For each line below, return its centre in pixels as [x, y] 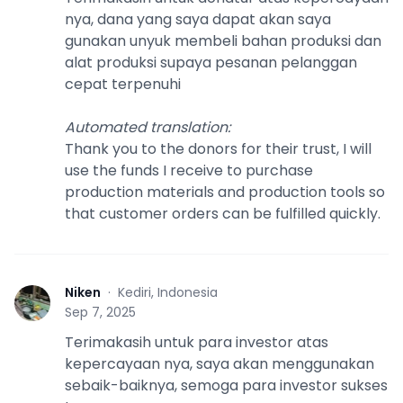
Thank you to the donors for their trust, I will [218, 148]
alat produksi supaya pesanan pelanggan [211, 62]
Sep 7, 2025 [100, 312]
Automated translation [146, 127]
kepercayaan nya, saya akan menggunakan [219, 363]
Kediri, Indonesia [168, 292]
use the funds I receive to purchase [189, 170]
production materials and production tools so [225, 192]
